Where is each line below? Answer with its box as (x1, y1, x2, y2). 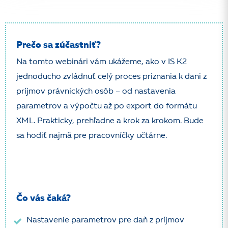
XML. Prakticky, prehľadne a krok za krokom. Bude (16, 117, 204, 125)
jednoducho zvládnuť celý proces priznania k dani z (16, 73, 207, 81)
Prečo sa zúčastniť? (16, 41, 101, 50)
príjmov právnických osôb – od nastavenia (16, 88, 176, 96)
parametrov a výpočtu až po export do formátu (16, 102, 197, 110)
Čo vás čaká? (16, 194, 71, 203)
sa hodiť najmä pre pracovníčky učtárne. (16, 132, 167, 140)
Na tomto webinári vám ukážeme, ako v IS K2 (16, 58, 187, 66)
